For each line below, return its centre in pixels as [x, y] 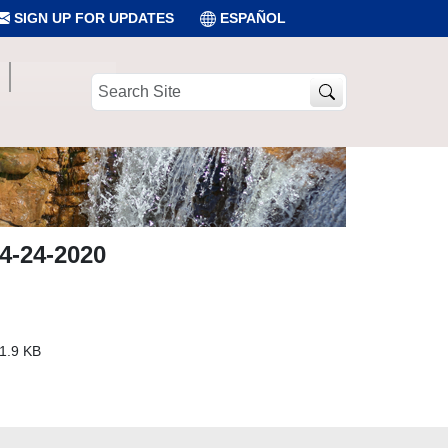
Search [112, 82]
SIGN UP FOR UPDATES [92, 18]
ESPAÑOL [253, 18]
